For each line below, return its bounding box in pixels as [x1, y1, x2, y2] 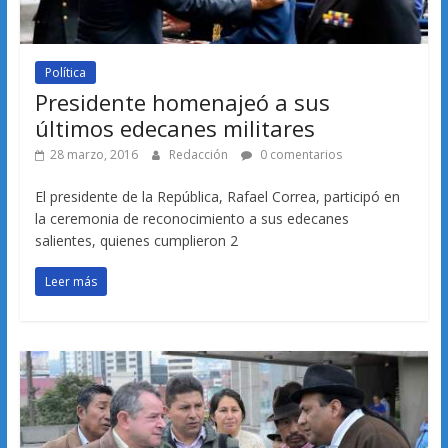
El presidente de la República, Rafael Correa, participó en [34, 187, 400, 207]
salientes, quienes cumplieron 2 [34, 231, 238, 251]
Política [44, 64, 86, 82]
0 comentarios [256, 146, 342, 164]
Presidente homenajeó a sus [34, 87, 330, 118]
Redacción [168, 146, 231, 164]
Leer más [44, 273, 97, 291]
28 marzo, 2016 [49, 146, 138, 164]
